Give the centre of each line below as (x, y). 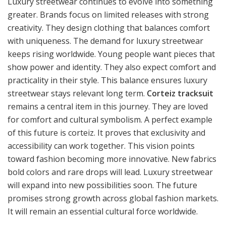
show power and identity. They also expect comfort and (112, 67)
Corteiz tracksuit (180, 94)
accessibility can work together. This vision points (101, 146)
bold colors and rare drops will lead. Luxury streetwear (110, 172)
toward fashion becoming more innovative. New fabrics (112, 159)
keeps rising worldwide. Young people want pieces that (111, 54)
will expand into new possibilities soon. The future (102, 185)
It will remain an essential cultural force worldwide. (103, 212)
